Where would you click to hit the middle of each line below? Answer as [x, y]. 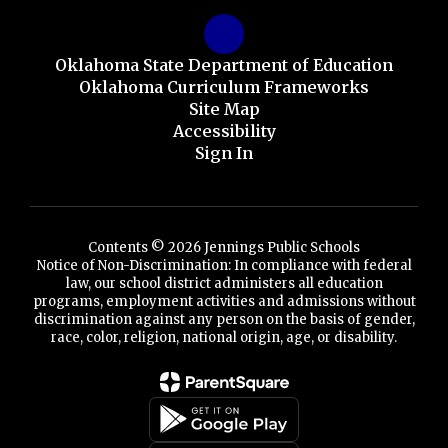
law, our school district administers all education [224, 283]
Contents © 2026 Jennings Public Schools [224, 247]
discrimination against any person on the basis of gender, [224, 319]
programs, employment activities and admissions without [224, 301]
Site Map [224, 108]
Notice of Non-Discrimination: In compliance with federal [224, 265]
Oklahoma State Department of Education [224, 64]
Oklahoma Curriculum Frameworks [224, 86]
